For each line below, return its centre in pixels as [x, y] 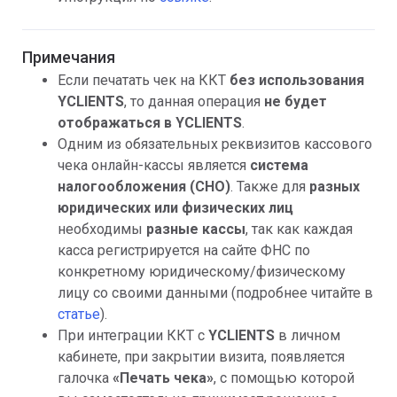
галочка [85, 378]
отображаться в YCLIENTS [150, 123]
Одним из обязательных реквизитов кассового [215, 144]
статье [79, 315]
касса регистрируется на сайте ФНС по [184, 251]
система [279, 166]
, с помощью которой [284, 378]
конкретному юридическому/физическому [202, 272]
